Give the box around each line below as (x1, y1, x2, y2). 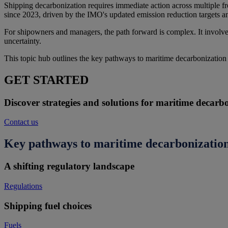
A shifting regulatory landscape (4, 161, 134, 172)
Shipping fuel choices (4, 200, 92, 211)
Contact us (4, 118, 38, 127)
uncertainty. (4, 36, 43, 45)
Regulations (4, 181, 42, 190)
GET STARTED (4, 73, 89, 87)
